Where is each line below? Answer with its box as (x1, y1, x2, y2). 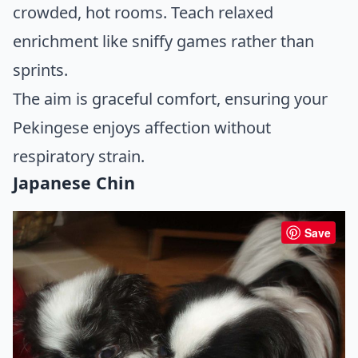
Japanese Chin (13, 170, 135, 194)
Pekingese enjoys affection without (13, 116, 271, 138)
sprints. (13, 58, 68, 81)
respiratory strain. (13, 145, 145, 167)
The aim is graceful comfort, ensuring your (13, 87, 328, 109)
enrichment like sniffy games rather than (13, 30, 314, 52)
